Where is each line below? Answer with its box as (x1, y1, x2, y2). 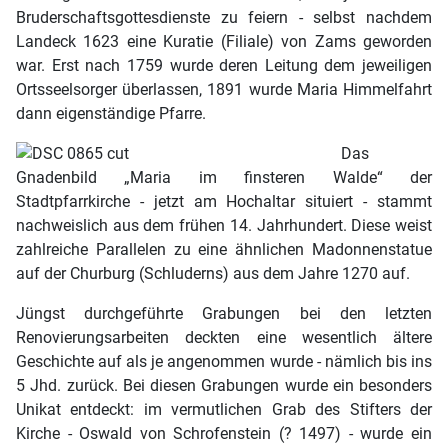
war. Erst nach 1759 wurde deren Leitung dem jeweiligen (16, 56, 432, 76)
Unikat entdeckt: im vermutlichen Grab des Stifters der (16, 400, 432, 420)
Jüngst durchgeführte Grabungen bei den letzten (16, 304, 432, 324)
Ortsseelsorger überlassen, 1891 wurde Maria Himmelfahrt (16, 80, 432, 100)
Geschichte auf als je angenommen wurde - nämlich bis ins (16, 352, 432, 372)
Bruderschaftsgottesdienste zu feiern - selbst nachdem (16, 8, 432, 28)
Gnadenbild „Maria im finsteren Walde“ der (16, 168, 432, 188)
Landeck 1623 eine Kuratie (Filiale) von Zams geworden (16, 32, 432, 52)
